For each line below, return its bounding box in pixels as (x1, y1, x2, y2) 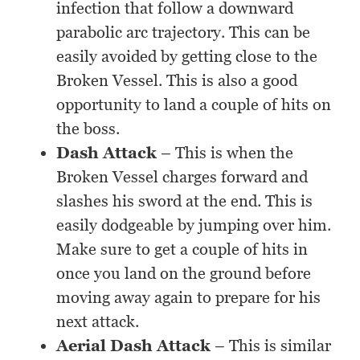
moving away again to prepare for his (56, 288, 321, 308)
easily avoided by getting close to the (56, 47, 318, 67)
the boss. (56, 119, 121, 139)
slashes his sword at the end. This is (56, 191, 313, 211)
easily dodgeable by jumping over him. (56, 215, 332, 235)
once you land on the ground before (56, 264, 312, 284)
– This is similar (211, 336, 332, 356)
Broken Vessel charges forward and (56, 167, 309, 187)
